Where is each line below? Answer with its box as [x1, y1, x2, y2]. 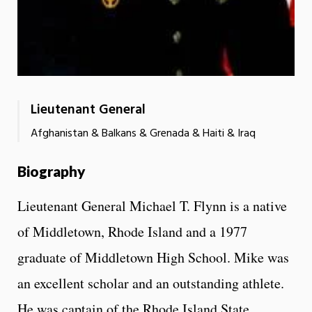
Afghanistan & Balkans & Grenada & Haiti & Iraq [31, 124, 256, 143]
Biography [17, 162, 86, 180]
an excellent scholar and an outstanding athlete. [17, 273, 284, 292]
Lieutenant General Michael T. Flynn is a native [17, 196, 287, 215]
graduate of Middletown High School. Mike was [17, 247, 289, 267]
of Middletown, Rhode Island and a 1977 [17, 221, 247, 241]
